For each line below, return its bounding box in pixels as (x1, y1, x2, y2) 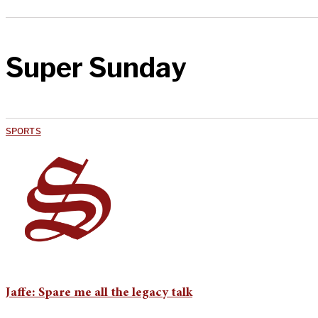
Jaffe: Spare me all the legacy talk (6, 286, 192, 300)
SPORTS (6, 125, 41, 136)
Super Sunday (6, 51, 187, 84)
